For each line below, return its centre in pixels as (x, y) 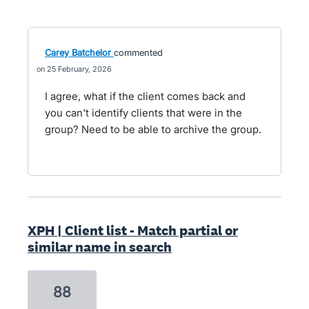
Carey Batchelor (78, 52)
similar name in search (100, 247)
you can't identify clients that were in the (143, 113)
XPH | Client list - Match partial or (133, 230)
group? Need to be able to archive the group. (153, 129)
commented (138, 52)
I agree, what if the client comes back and (145, 96)
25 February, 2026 (79, 69)
